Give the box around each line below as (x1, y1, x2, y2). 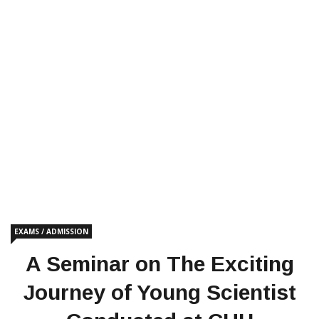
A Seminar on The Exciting (25, 252, 294, 276)
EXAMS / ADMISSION (14, 226, 88, 236)
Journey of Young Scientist (23, 281, 296, 304)
